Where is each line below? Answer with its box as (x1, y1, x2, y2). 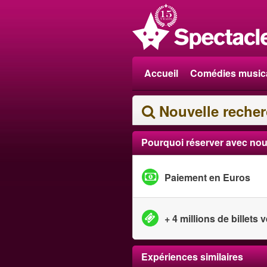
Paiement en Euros (164, 170, 250, 184)
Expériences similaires (141, 250, 243, 263)
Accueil (144, 66, 178, 80)
